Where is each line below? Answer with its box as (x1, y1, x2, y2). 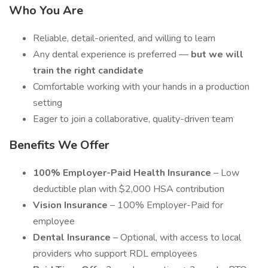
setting (33, 96, 62, 109)
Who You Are (9, 2, 83, 19)
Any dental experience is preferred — (33, 48, 191, 61)
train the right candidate (33, 64, 144, 77)
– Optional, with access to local (113, 231, 241, 244)
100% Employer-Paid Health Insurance (33, 166, 214, 179)
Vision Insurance (33, 199, 110, 212)
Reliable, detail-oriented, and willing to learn (33, 32, 215, 45)
